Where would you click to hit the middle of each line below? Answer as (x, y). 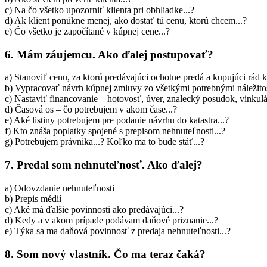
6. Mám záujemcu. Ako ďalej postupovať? (109, 54)
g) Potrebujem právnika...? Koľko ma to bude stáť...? (105, 142)
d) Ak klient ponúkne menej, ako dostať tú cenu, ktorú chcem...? (126, 20)
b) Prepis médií (33, 198)
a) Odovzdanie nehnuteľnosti (60, 188)
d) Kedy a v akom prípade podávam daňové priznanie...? (111, 220)
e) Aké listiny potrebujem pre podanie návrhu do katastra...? (117, 120)
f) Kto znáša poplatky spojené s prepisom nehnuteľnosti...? (115, 131)
